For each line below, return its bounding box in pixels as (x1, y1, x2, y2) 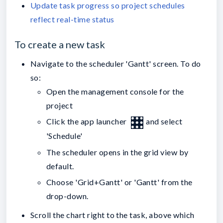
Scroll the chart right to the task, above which (30, 210, 195, 220)
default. (46, 161, 76, 171)
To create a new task (14, 38, 105, 50)
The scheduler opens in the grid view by (46, 147, 189, 157)
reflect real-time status (30, 14, 114, 24)
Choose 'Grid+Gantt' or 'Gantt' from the (46, 177, 193, 187)
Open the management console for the (46, 86, 184, 96)
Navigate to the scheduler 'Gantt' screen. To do (30, 58, 201, 68)
